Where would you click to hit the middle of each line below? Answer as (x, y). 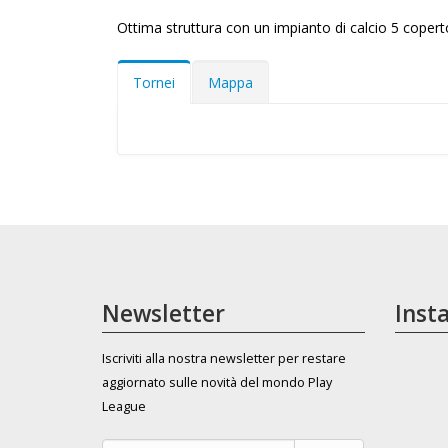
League (124, 406)
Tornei (154, 82)
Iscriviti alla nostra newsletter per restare (224, 358)
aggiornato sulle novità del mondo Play (217, 382)
